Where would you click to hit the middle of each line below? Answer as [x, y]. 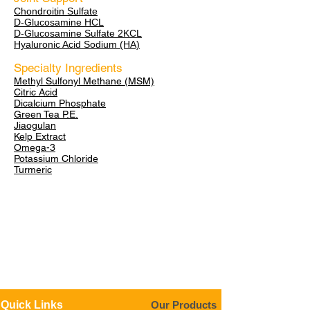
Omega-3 [35, 147]
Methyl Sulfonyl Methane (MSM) [84, 81]
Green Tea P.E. [46, 114]
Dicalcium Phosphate [60, 103]
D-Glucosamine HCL [59, 22]
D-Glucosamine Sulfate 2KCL [78, 33]
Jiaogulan [35, 125]
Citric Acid [36, 92]
